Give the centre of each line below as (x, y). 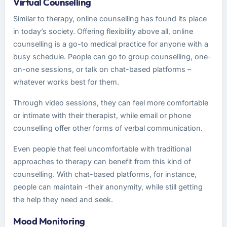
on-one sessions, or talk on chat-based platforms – (102, 69)
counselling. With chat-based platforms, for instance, (105, 174)
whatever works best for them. (66, 82)
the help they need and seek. (63, 199)
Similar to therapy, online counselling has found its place (110, 18)
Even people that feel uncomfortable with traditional (102, 149)
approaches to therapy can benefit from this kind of (102, 161)
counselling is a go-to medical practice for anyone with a (111, 44)
